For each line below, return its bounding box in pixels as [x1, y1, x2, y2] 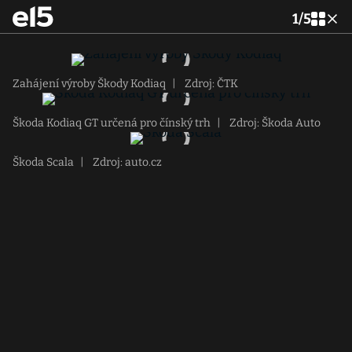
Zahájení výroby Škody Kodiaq [13, 77, 166, 90]
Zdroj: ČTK [182, 77, 238, 90]
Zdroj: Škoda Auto [227, 116, 321, 130]
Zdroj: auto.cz [90, 156, 162, 169]
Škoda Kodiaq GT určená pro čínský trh [13, 116, 211, 130]
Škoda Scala [13, 156, 74, 169]
